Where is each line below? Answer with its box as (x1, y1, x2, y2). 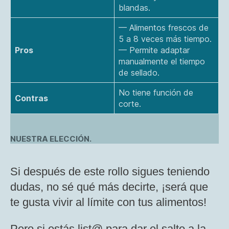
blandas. (119, 2, 150, 13)
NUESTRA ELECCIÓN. (10, 133, 91, 144)
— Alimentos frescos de (119, 22, 209, 33)
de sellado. (119, 67, 159, 78)
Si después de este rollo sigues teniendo (10, 165, 210, 178)
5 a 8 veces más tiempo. (119, 33, 212, 44)
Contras (15, 93, 48, 103)
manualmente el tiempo (119, 56, 205, 66)
